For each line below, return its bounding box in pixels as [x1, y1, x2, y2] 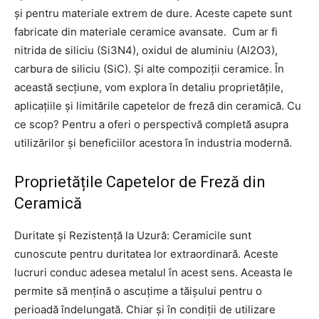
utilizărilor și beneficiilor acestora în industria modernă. [14, 135, 292, 150]
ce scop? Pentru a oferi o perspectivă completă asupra [14, 117, 288, 131]
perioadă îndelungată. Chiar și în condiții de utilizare [14, 302, 276, 316]
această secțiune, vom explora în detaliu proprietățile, [14, 80, 283, 94]
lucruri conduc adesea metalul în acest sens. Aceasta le [14, 265, 293, 279]
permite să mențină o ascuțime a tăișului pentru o [14, 283, 262, 298]
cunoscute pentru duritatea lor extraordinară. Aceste [14, 246, 278, 261]
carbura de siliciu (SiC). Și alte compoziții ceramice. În [14, 61, 284, 75]
